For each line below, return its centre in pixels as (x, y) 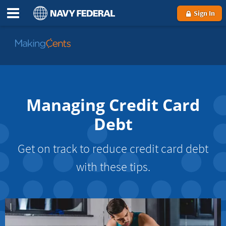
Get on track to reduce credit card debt (113, 149)
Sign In (204, 13)
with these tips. (113, 167)
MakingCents (37, 68)
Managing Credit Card (113, 105)
